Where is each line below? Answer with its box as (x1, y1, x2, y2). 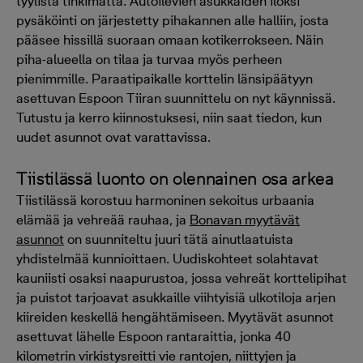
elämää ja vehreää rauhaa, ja (16, 211, 190, 228)
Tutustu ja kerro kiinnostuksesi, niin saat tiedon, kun (16, 109, 322, 126)
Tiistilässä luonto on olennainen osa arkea (16, 168, 334, 189)
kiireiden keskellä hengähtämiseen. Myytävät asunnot (16, 309, 334, 325)
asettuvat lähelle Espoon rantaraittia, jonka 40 (16, 328, 291, 344)
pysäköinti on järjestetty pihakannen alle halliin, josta (16, 12, 329, 28)
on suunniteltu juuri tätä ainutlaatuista (64, 231, 293, 247)
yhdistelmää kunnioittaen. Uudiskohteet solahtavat (16, 250, 318, 267)
